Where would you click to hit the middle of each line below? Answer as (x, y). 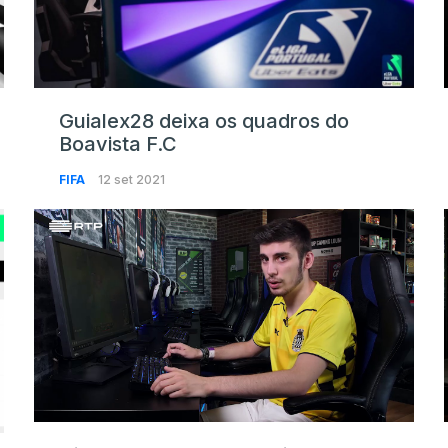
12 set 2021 (131, 179)
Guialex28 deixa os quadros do (204, 120)
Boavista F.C (118, 143)
